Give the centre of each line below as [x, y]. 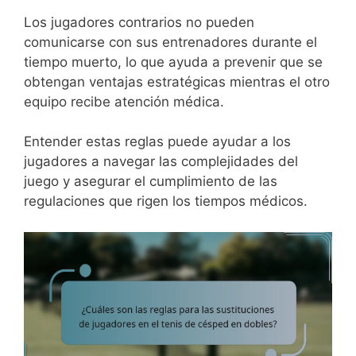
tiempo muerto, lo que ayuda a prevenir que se [173, 62]
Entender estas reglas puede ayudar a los [157, 142]
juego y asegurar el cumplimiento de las [151, 182]
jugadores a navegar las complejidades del [161, 162]
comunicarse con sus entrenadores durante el [170, 42]
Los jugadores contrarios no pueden [139, 22]
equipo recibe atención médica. [124, 101]
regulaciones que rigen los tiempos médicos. [166, 201]
